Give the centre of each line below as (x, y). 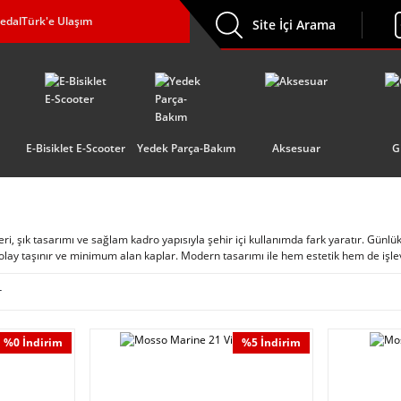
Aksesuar (296, 148)
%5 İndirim (272, 342)
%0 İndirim (33, 342)
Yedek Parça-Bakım (186, 148)
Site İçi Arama (294, 25)
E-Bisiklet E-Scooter (76, 148)
